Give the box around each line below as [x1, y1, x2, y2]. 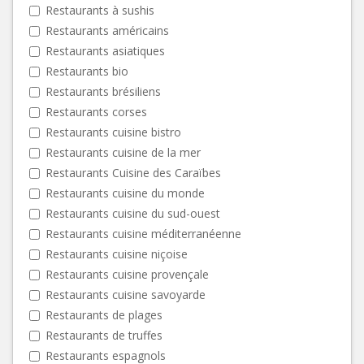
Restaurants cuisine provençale [45, 266, 209, 282]
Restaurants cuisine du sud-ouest [45, 205, 220, 221]
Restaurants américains [45, 22, 169, 38]
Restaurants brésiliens [45, 83, 161, 99]
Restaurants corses [45, 103, 147, 119]
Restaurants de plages [45, 306, 162, 323]
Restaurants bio [45, 63, 128, 79]
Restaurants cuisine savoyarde [45, 286, 206, 302]
